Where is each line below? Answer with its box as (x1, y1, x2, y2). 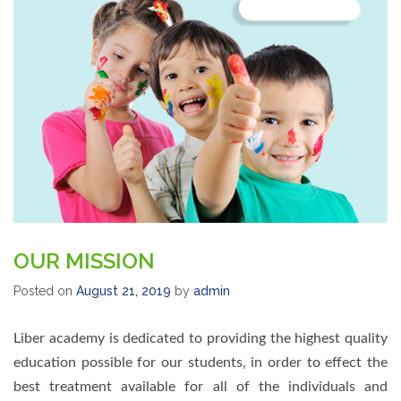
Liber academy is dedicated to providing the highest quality (13, 331, 388, 346)
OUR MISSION (13, 248, 155, 275)
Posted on (13, 284, 76, 299)
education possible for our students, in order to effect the (13, 355, 388, 371)
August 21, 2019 (76, 284, 171, 299)
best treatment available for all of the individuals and (13, 380, 388, 395)
